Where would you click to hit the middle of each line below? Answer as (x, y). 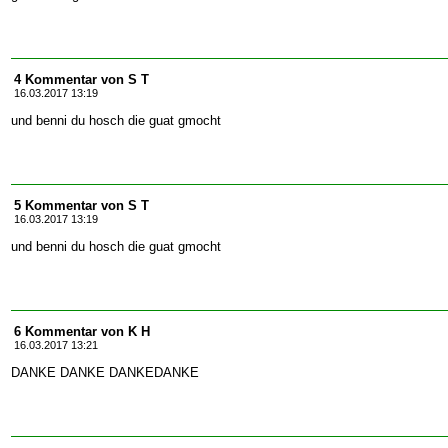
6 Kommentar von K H (82, 331)
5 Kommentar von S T (81, 205)
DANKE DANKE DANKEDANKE (105, 372)
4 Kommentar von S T (81, 79)
